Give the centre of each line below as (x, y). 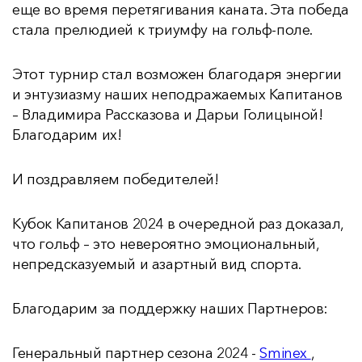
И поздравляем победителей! (116, 179)
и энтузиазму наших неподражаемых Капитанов (177, 95)
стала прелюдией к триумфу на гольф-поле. (163, 30)
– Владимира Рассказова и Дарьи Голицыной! (168, 115)
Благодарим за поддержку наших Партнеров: (170, 309)
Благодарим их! (67, 135)
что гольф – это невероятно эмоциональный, (166, 244)
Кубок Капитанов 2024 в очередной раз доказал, (178, 224)
